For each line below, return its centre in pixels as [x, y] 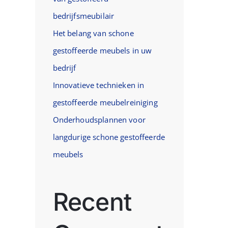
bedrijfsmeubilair [83, 16]
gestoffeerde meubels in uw [102, 51]
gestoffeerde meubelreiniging [105, 103]
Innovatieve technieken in [98, 85]
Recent [92, 202]
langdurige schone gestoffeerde [109, 137]
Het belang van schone [93, 33]
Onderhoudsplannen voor [99, 120]
